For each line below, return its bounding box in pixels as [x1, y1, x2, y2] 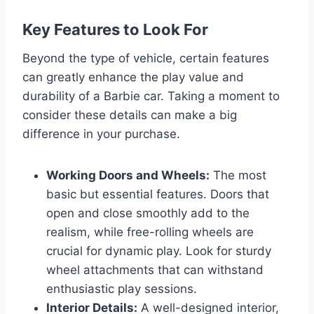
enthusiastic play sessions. [46, 281, 197, 296]
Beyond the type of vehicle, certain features [22, 50, 269, 65]
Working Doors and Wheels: [46, 168, 210, 182]
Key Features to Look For [22, 20, 208, 39]
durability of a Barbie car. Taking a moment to [22, 88, 280, 103]
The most [210, 168, 266, 182]
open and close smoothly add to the [46, 205, 250, 220]
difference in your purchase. [22, 126, 180, 141]
